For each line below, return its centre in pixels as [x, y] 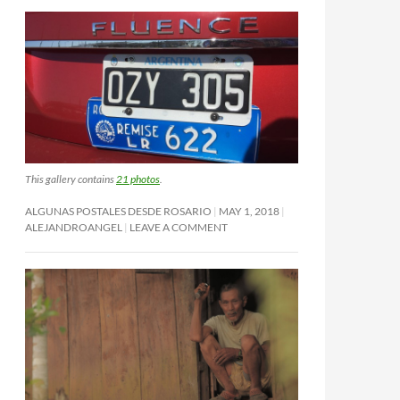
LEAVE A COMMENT [179, 227]
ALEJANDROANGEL [74, 227]
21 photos [138, 179]
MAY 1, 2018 [249, 211]
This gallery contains [71, 179]
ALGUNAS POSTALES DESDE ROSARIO [118, 211]
